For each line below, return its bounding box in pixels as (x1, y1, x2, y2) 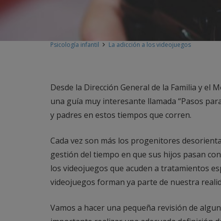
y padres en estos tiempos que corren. (50, 110, 191, 120)
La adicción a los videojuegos (109, 40, 191, 49)
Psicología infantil (50, 40, 99, 49)
